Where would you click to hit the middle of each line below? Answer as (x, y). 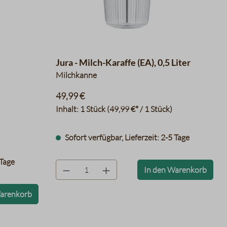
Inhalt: (68, 109)
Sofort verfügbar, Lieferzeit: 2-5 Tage (126, 137)
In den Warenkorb (175, 170)
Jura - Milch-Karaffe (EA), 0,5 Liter (123, 62)
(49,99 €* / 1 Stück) (139, 109)
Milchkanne (76, 75)
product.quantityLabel (94, 165)
